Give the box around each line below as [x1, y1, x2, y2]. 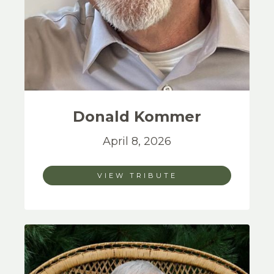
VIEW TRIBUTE [97, 171, 177, 180]
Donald [73, 108, 134, 125]
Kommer [134, 108, 201, 125]
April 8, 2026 [103, 135, 171, 148]
